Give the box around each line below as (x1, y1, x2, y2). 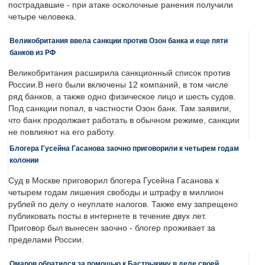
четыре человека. (8, 12, 76, 22)
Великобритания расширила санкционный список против (8, 69, 230, 78)
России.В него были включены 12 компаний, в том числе (8, 80, 228, 90)
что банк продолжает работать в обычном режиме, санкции (8, 116, 240, 125)
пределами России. (8, 235, 84, 245)
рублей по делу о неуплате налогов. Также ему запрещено (8, 200, 238, 209)
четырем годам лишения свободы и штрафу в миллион (8, 188, 224, 198)
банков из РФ (9, 49, 56, 57)
